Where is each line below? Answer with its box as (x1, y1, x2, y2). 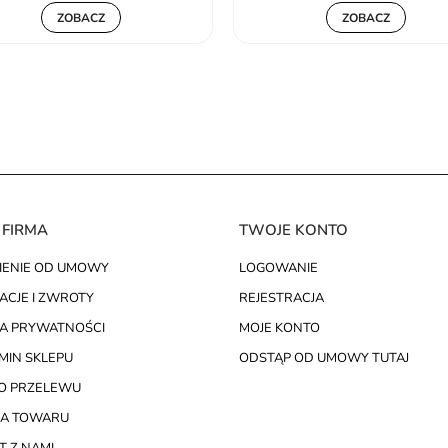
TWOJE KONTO (239, 220, 348, 241)
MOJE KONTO (239, 319, 320, 338)
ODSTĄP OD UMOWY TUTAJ (239, 349, 409, 368)
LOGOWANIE (239, 259, 318, 278)
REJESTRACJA (239, 289, 324, 308)
